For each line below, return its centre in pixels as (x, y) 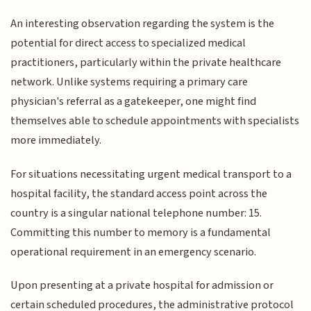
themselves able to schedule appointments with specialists (155, 121)
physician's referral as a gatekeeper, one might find (134, 102)
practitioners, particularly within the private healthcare (146, 63)
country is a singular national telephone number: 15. (136, 213)
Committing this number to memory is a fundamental (141, 232)
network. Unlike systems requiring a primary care (129, 82)
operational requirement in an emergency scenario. (134, 252)
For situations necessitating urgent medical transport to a (151, 174)
